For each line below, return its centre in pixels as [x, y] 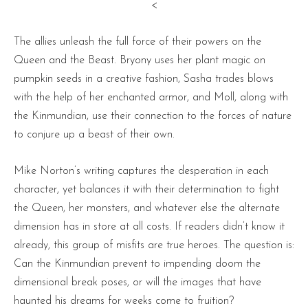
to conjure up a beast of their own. [94, 134]
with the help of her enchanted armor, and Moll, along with [151, 97]
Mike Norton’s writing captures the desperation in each [141, 171]
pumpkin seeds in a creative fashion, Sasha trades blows [144, 79]
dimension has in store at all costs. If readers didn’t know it [149, 227]
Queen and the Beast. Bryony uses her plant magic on [140, 60]
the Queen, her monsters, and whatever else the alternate [147, 208]
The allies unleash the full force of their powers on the [137, 42]
